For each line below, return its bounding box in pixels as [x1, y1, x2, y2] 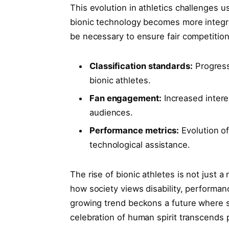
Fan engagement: [89, 93, 162, 104]
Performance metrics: [89, 125, 179, 136]
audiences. [89, 107, 133, 118]
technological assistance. [89, 140, 190, 150]
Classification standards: [89, 60, 193, 71]
